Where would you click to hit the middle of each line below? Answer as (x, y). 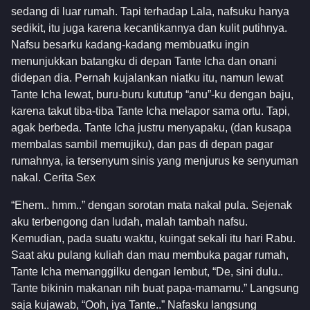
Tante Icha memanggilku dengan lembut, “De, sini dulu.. (147, 272)
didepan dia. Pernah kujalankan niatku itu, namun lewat (147, 77)
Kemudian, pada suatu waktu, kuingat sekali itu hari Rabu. (153, 239)
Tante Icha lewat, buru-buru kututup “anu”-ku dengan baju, (152, 94)
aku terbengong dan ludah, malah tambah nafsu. (129, 222)
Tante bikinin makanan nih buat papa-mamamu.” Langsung (155, 289)
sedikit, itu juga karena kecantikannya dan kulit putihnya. (149, 28)
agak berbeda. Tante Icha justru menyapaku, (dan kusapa (151, 127)
